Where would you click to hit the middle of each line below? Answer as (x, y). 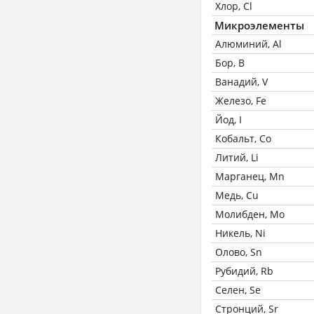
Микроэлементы (259, 25)
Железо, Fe (241, 101)
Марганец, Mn (250, 176)
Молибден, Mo (250, 214)
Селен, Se (238, 290)
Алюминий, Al (248, 44)
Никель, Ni (240, 233)
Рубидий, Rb (244, 271)
